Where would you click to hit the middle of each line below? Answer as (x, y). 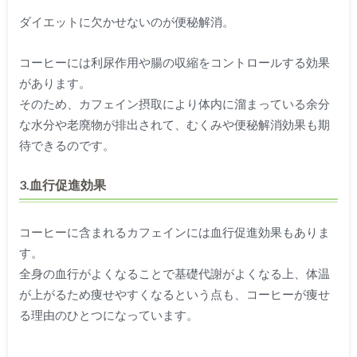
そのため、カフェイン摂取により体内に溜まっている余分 (174, 103)
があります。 (55, 82)
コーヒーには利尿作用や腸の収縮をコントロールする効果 (174, 62)
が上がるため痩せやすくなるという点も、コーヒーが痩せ (174, 294)
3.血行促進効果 (62, 184)
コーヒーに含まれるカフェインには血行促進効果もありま (174, 232)
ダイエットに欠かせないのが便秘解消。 (126, 22)
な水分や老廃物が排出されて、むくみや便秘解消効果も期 (174, 124)
